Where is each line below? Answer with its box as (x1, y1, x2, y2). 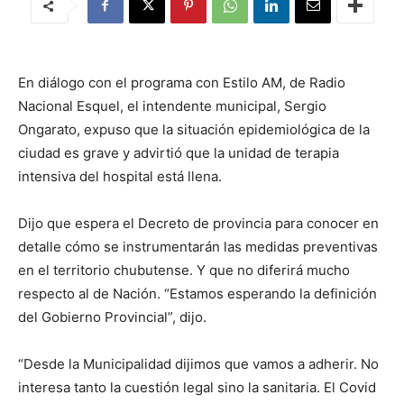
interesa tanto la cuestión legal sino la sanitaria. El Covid (18, 379, 376, 396)
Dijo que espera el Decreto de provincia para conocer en (18, 215, 379, 232)
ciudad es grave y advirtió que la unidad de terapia (18, 144, 339, 161)
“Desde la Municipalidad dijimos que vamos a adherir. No (18, 355, 379, 372)
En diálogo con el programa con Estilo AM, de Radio (18, 74, 345, 91)
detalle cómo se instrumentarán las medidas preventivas (18, 238, 378, 255)
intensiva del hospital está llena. (18, 168, 222, 185)
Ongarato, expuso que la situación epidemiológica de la (18, 121, 370, 138)
